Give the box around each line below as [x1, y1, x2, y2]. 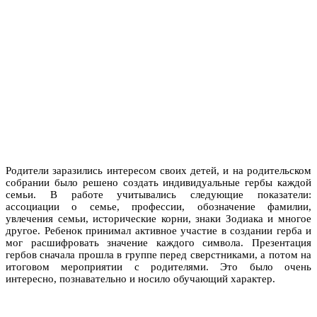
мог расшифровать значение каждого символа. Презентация [6, 236, 311, 248]
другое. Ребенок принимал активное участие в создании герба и [6, 224, 311, 236]
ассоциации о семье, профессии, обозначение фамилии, [6, 200, 311, 212]
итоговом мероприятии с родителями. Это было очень [6, 260, 311, 272]
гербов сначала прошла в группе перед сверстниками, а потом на [6, 248, 311, 260]
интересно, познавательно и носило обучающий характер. [6, 272, 275, 284]
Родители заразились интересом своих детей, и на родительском [6, 164, 311, 176]
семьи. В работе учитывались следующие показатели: [6, 188, 311, 200]
